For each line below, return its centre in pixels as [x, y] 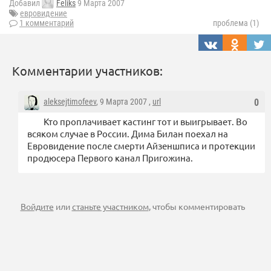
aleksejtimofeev [70, 102]
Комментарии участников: [87, 71]
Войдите [37, 207]
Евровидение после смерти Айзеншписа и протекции [141, 146]
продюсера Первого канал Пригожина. [110, 158]
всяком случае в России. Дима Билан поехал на [128, 134]
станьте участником [110, 207]
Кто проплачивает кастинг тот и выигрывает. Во [145, 122]
